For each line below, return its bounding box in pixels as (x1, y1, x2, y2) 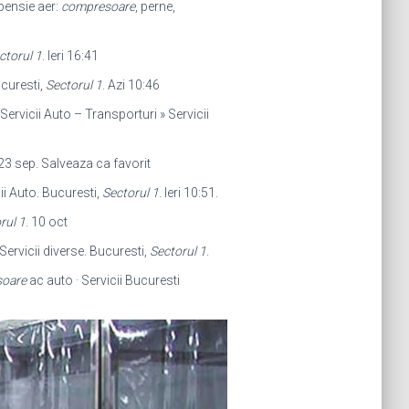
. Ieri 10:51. (158, 185, 218, 200)
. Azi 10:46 (101, 78, 160, 92)
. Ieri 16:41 (41, 48, 99, 63)
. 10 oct (25, 215, 68, 229)
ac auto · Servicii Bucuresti (26, 273, 180, 288)
